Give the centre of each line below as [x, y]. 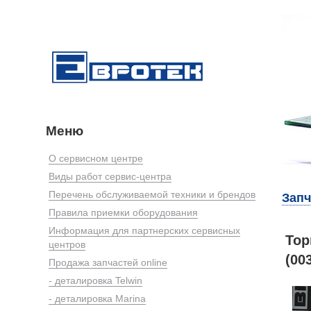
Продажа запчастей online [108, 262]
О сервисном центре [96, 158]
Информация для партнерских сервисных [144, 230]
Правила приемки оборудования [123, 212]
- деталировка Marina [97, 298]
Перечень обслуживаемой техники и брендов [152, 194]
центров [67, 244]
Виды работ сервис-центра [110, 176]
